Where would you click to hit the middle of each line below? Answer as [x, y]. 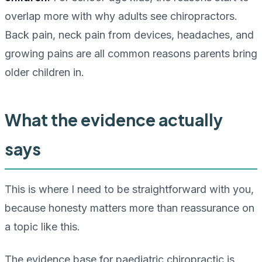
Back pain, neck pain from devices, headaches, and [129, 35]
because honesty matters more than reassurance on [130, 208]
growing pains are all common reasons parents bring [131, 54]
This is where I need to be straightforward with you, [129, 189]
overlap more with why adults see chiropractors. [121, 16]
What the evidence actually [114, 120]
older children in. [44, 73]
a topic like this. [42, 227]
